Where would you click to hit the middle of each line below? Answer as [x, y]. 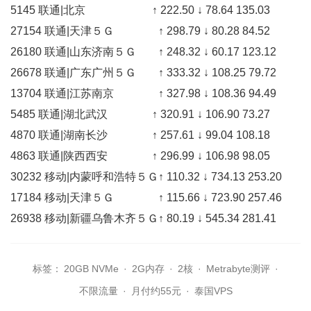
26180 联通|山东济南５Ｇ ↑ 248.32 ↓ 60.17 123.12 [143, 51]
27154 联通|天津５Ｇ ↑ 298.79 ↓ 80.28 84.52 [140, 31]
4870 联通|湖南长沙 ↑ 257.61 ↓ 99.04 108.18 [140, 135]
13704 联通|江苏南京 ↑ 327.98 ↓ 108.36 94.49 [143, 93]
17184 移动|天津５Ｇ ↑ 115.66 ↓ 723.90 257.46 [146, 197]
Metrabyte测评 [238, 268]
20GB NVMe [91, 268]
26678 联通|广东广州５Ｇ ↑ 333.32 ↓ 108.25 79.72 [143, 72]
